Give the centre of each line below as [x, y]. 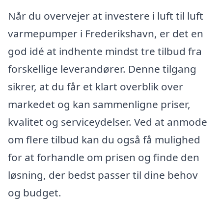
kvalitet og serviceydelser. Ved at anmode [108, 122]
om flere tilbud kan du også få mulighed [104, 139]
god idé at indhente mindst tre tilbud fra [105, 51]
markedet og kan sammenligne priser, [99, 104]
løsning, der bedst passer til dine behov [103, 175]
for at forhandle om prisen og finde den [104, 157]
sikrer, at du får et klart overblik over [96, 86]
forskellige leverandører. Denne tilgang [102, 69]
